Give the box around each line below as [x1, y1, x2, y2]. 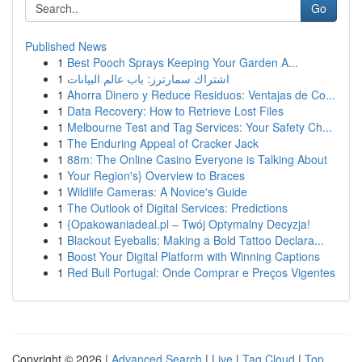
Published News [25, 38, 107, 54]
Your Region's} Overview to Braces [67, 167, 245, 183]
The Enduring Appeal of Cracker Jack [67, 135, 259, 151]
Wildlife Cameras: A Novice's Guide [67, 183, 247, 200]
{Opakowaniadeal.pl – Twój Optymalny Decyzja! [67, 216, 310, 232]
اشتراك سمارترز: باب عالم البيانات [67, 70, 229, 86]
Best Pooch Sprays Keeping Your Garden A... [67, 54, 298, 70]
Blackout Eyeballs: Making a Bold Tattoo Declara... [67, 232, 324, 248]
